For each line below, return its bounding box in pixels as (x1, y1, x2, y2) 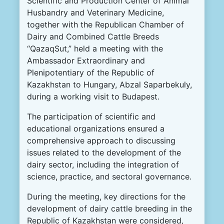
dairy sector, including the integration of (27, 159, 179, 170)
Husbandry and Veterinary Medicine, (27, 7, 164, 18)
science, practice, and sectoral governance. (27, 171, 191, 182)
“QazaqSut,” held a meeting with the (27, 43, 163, 54)
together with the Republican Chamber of (27, 19, 184, 30)
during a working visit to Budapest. (27, 91, 159, 102)
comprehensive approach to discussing (27, 135, 175, 146)
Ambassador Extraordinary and (27, 55, 145, 66)
